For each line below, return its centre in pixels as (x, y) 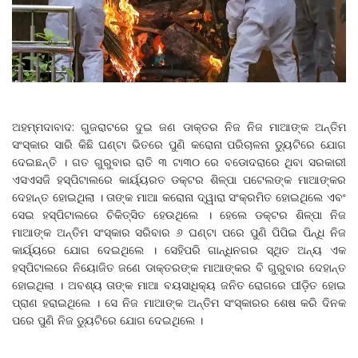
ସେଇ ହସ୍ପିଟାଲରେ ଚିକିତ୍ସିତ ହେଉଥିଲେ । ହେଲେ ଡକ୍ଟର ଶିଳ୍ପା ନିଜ (179, 214)
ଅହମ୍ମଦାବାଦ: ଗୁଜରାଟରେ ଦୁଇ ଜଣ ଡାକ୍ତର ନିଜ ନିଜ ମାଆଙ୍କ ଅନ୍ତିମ (179, 126)
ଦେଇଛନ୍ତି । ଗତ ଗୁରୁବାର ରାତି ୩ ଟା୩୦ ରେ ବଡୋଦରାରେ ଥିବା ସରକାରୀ (179, 161)
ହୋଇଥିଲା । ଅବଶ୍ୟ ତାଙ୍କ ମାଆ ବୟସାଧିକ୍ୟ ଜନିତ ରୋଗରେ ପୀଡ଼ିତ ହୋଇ (179, 284)
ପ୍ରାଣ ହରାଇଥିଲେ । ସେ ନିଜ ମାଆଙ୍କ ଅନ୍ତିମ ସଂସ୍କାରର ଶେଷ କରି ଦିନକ (179, 302)
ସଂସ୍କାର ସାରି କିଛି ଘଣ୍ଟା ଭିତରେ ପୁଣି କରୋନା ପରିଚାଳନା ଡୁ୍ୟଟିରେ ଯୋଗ (179, 144)
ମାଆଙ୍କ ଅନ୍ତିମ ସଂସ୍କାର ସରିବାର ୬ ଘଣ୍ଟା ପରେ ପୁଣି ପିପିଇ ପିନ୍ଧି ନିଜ (179, 232)
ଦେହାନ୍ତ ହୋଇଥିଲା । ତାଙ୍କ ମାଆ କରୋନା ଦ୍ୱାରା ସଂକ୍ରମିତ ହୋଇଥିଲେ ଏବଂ (179, 197)
